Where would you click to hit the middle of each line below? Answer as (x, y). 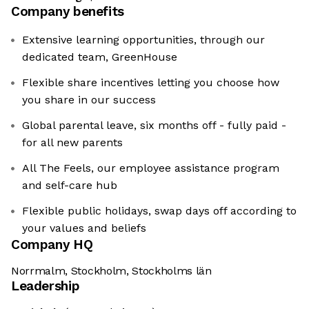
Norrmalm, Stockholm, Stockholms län (111, 271)
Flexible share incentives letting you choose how (151, 83)
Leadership (46, 286)
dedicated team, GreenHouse (100, 57)
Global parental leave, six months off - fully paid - (154, 126)
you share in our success (89, 100)
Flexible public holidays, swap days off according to (159, 211)
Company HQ (52, 245)
